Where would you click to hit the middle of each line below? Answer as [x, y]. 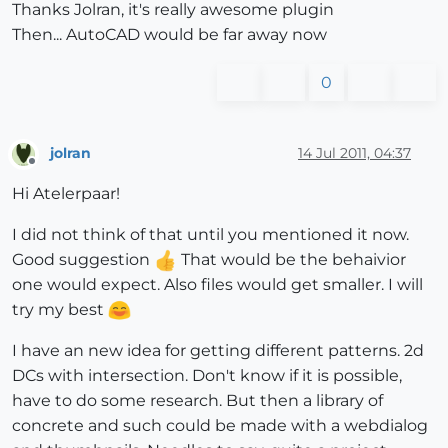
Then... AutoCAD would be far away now [169, 34]
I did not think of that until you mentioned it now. [210, 234]
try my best [60, 309]
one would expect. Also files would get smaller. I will [217, 284]
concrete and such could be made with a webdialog [220, 425]
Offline [50, 169]
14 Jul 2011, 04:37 [354, 153]
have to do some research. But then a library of [197, 400]
